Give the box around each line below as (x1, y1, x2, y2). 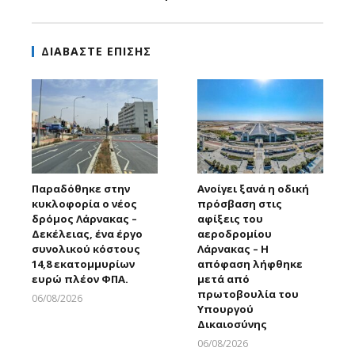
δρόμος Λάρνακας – (32, 211, 137, 226)
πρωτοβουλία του (197, 286, 299, 301)
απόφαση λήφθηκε (197, 256, 303, 271)
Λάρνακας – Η (197, 241, 269, 256)
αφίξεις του (197, 211, 263, 226)
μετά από (197, 271, 250, 286)
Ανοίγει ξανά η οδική (197, 181, 309, 196)
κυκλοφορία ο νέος (32, 196, 137, 211)
